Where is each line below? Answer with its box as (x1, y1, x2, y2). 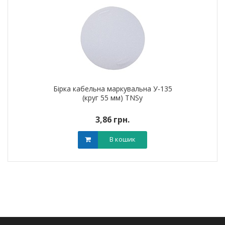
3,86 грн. (95, 114, 130, 125)
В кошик (109, 135, 136, 144)
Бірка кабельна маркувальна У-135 (53, 84, 172, 93)
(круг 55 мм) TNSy (82, 93, 143, 102)
